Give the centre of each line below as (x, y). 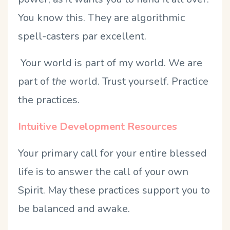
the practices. (50, 100)
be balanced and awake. (74, 208)
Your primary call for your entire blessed (112, 153)
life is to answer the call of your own (103, 171)
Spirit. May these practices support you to (114, 190)
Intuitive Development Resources (98, 126)
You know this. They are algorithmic (101, 17)
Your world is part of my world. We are (110, 63)
